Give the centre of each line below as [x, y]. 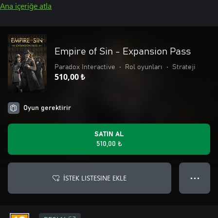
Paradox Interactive [85, 67]
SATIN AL [109, 134]
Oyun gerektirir [47, 108]
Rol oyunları [144, 67]
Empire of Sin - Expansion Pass [123, 52]
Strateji [184, 67]
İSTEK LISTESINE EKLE [95, 178]
